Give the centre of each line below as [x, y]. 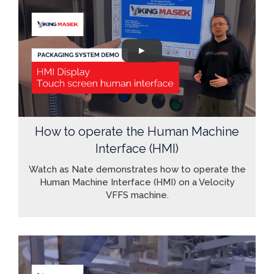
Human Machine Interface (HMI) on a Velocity [137, 183]
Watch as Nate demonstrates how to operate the [137, 170]
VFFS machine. [137, 195]
